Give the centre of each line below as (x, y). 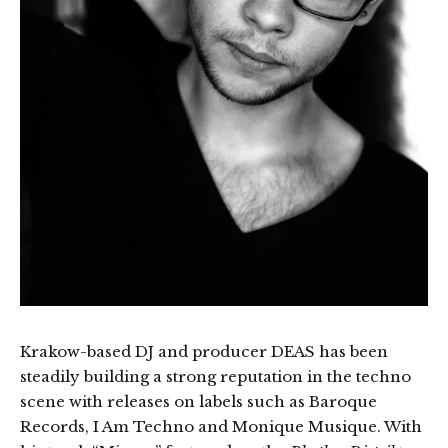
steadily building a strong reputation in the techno (215, 376)
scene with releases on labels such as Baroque (198, 401)
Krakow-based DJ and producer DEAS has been (204, 351)
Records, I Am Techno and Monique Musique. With (221, 426)
